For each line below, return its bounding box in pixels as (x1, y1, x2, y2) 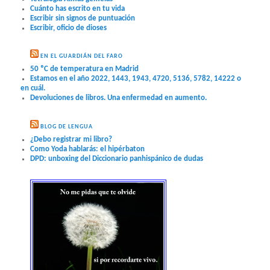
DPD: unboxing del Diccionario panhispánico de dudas (30, 154, 204, 163)
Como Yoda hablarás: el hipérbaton (30, 145, 145, 153)
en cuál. (20, 84, 46, 93)
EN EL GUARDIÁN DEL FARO (40, 53, 124, 60)
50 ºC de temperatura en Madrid (30, 65, 139, 74)
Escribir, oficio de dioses (30, 24, 107, 33)
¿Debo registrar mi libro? (30, 135, 113, 143)
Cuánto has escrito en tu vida (30, 5, 125, 13)
